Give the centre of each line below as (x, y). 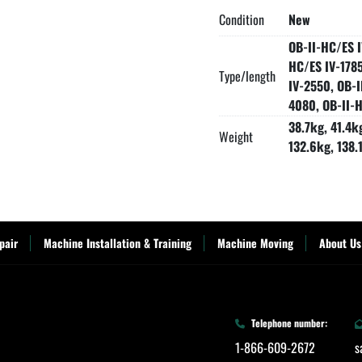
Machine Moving (255, 243)
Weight (236, 137)
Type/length (247, 76)
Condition (242, 20)
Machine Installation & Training (117, 243)
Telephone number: (289, 323)
